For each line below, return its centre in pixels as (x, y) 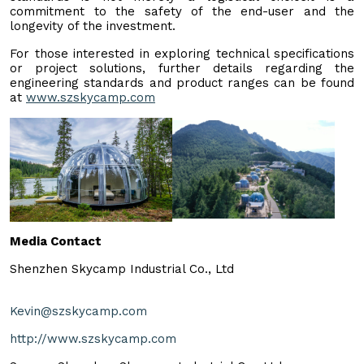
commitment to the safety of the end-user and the (182, 11)
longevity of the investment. (93, 26)
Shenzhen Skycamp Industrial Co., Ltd (122, 269)
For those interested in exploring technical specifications (182, 53)
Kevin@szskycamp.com (78, 311)
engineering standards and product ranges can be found (182, 82)
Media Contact (56, 241)
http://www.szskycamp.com (93, 338)
